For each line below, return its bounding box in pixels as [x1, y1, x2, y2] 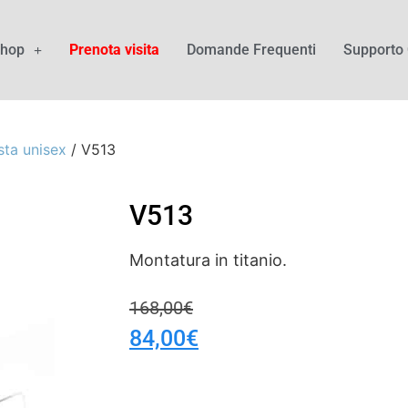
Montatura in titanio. [129, 250, 287, 270]
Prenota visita [69, 41, 159, 58]
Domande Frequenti [187, 41, 316, 58]
